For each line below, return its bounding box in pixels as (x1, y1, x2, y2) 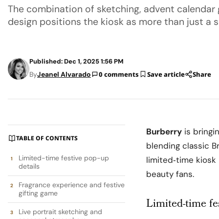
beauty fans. (146, 168, 194, 179)
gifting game (19, 188, 58, 197)
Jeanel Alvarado (37, 69, 91, 79)
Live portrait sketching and (19, 207, 102, 216)
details (19, 161, 40, 171)
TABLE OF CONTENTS (16, 133, 78, 142)
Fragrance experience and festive (19, 180, 125, 189)
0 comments (99, 69, 139, 79)
